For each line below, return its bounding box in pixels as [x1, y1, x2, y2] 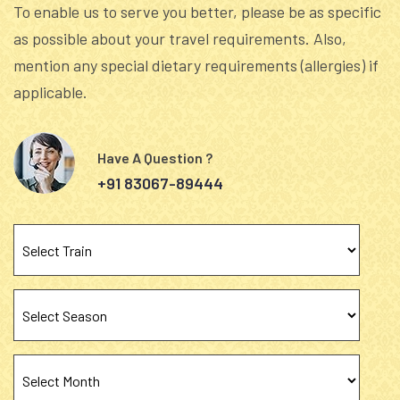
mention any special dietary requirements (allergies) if [13, 55, 379, 76]
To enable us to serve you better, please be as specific [13, 2, 381, 22]
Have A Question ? [97, 148, 212, 166]
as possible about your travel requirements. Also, [13, 29, 346, 49]
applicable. [13, 82, 87, 103]
